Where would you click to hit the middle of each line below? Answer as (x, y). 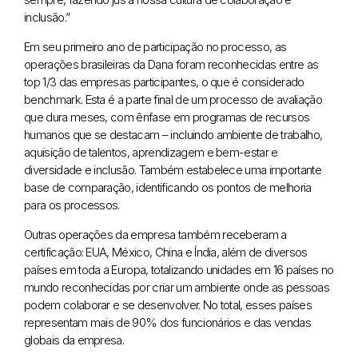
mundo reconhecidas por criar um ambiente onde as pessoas (177, 287)
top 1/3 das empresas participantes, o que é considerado (164, 82)
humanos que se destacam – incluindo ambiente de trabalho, (173, 134)
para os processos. (72, 205)
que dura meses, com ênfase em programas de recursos (167, 117)
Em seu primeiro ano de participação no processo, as (155, 46)
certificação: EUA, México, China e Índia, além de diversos (166, 252)
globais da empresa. (74, 340)
